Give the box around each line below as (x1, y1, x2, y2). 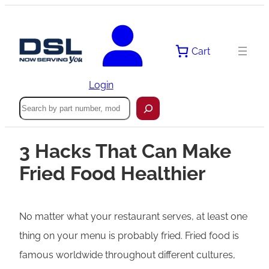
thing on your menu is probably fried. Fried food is (19, 229, 239, 241)
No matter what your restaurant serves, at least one (19, 210, 247, 222)
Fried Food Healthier (19, 162, 205, 185)
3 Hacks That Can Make (19, 140, 231, 163)
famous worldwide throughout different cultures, (19, 249, 235, 261)
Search (19, 96, 50, 108)
